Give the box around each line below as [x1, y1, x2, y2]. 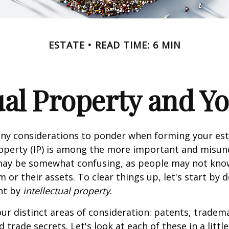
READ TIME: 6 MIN [95, 38, 181, 51]
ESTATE [48, 38, 85, 51]
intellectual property [23, 184, 110, 197]
